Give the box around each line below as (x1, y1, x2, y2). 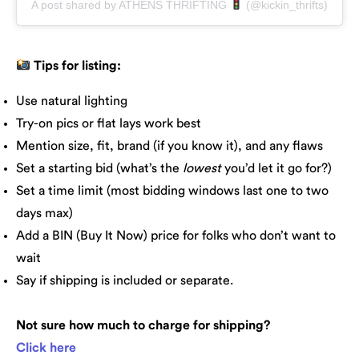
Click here (16, 341, 76, 355)
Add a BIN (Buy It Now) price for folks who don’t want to (16, 229, 336, 243)
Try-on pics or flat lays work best (16, 117, 201, 131)
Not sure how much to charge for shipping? (16, 319, 270, 333)
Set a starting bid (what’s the (16, 162, 183, 175)
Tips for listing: (34, 59, 122, 73)
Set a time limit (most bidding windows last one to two (16, 184, 329, 198)
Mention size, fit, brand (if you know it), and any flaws (16, 139, 323, 153)
